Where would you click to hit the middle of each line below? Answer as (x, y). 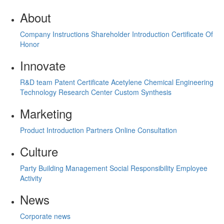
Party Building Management (65, 168)
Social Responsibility (143, 168)
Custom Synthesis (143, 92)
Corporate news (45, 216)
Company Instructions (55, 34)
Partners (100, 130)
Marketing (46, 113)
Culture (39, 151)
